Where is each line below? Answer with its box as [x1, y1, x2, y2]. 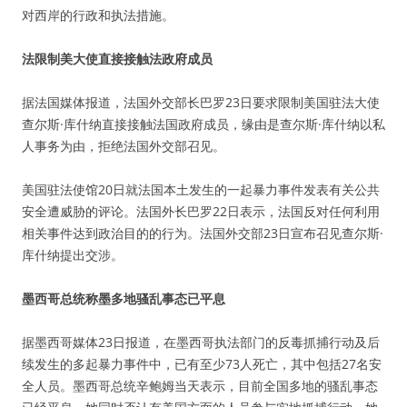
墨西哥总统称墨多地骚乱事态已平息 [22, 290, 225, 307]
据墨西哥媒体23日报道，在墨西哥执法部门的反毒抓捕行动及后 [22, 333, 380, 351]
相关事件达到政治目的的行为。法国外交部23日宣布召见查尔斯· [22, 224, 383, 242]
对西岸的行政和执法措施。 [22, 6, 174, 24]
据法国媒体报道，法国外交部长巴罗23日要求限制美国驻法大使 [22, 94, 380, 111]
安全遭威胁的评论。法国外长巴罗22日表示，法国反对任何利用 [22, 203, 380, 220]
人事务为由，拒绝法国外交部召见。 [22, 137, 225, 154]
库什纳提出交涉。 [22, 246, 124, 263]
